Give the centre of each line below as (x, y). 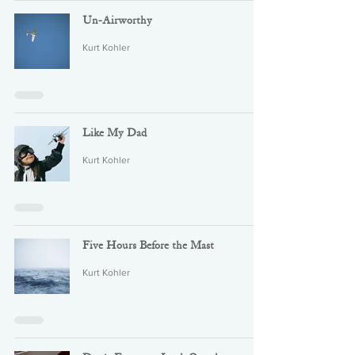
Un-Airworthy (117, 21)
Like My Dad (115, 133)
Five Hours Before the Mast (148, 246)
